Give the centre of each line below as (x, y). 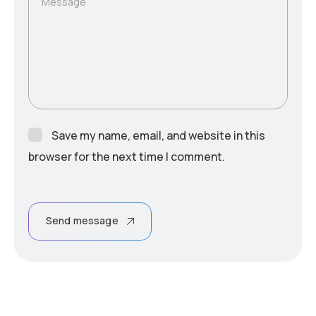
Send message (82, 221)
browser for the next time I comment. (127, 157)
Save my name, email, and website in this (158, 136)
